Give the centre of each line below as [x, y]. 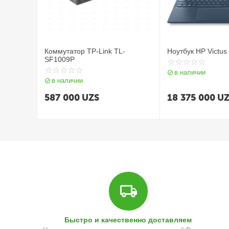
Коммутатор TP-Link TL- [85, 51]
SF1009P [60, 59]
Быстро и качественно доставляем [128, 220]
